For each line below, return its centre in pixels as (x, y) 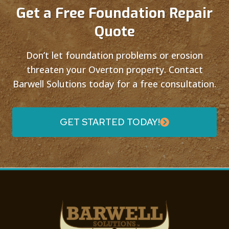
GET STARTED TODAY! (110, 122)
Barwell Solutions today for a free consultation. (114, 84)
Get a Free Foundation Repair (114, 13)
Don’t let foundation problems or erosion (114, 55)
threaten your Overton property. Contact (114, 70)
